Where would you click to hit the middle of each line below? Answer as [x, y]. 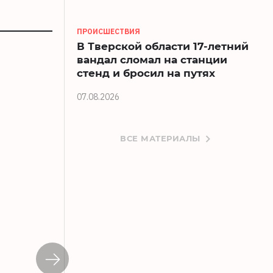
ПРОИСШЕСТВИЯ [108, 32]
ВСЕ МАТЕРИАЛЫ [160, 138]
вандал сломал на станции [152, 60]
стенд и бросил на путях [146, 73]
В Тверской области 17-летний [163, 46]
